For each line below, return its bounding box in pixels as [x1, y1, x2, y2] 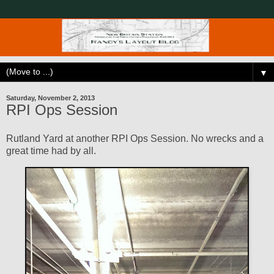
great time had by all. [6, 146, 96, 157]
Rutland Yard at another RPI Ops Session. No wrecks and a [6, 133, 264, 144]
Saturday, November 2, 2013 [6, 94, 95, 102]
